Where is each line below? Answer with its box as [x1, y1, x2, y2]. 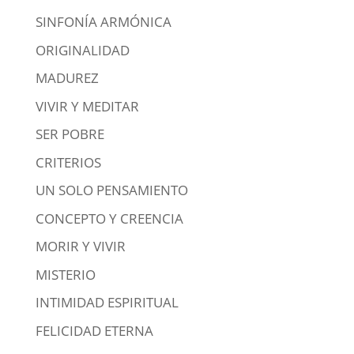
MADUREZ [35, 69, 99, 87]
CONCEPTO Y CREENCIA [35, 209, 183, 228]
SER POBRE [35, 125, 104, 143]
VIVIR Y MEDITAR [35, 96, 139, 115]
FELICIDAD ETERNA [35, 321, 153, 340]
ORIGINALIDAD [35, 40, 130, 59]
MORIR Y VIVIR [35, 237, 126, 255]
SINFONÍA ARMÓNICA [35, 13, 171, 31]
